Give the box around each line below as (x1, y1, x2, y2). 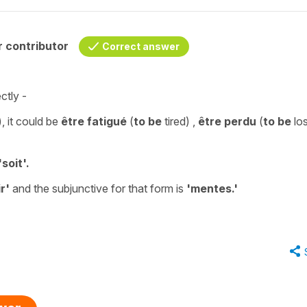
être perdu (198, 114, 256, 128)
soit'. (2, 156, 29, 170)
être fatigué (58, 114, 127, 128)
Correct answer (102, 40, 180, 52)
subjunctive (49, 181, 108, 195)
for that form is (108, 181, 186, 195)
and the (10, 181, 49, 195)
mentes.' (191, 181, 238, 195)
